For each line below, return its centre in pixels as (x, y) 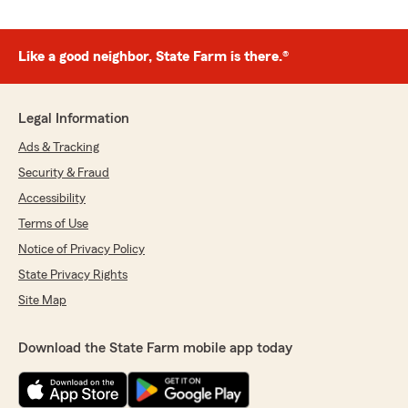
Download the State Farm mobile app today (155, 347)
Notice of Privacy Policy (82, 249)
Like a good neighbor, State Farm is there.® (153, 56)
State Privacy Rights (73, 275)
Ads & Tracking (59, 147)
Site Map (42, 300)
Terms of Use (53, 224)
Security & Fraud (64, 173)
